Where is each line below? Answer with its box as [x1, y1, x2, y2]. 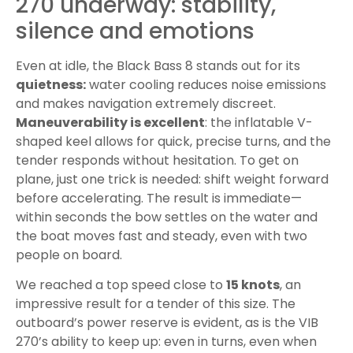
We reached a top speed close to [16, 276, 226, 295]
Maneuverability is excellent [16, 113, 205, 132]
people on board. [16, 245, 122, 264]
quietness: [16, 75, 86, 94]
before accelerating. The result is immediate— [16, 188, 302, 207]
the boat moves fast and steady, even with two [16, 226, 307, 245]
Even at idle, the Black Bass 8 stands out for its [16, 56, 300, 75]
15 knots [226, 276, 280, 295]
